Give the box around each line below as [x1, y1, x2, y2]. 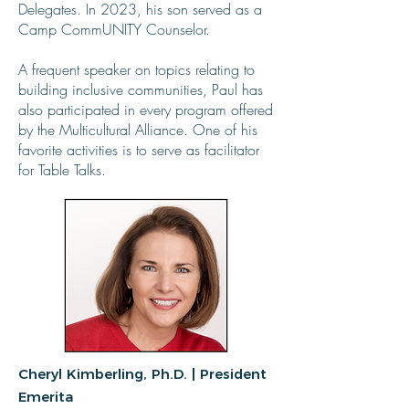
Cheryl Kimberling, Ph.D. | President [18, 365, 267, 383]
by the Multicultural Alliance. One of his [18, 120, 257, 140]
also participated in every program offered [18, 100, 273, 120]
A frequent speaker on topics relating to [18, 59, 255, 79]
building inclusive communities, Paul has [18, 79, 263, 100]
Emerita [18, 388, 73, 405]
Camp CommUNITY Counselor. [18, 19, 210, 39]
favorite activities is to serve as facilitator [18, 140, 259, 160]
